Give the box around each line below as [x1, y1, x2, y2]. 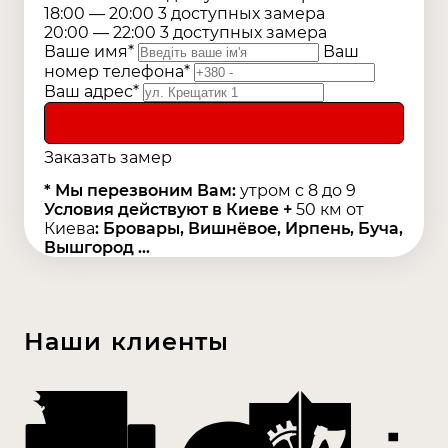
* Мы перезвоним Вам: [44, 181, 240, 201]
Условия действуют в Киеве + [44, 200, 296, 220]
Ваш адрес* [44, 82, 139, 102]
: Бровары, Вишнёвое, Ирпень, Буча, [95, 219, 403, 239]
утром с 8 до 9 [240, 181, 356, 201]
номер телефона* [44, 62, 190, 82]
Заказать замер [44, 148, 172, 168]
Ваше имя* [44, 42, 134, 62]
